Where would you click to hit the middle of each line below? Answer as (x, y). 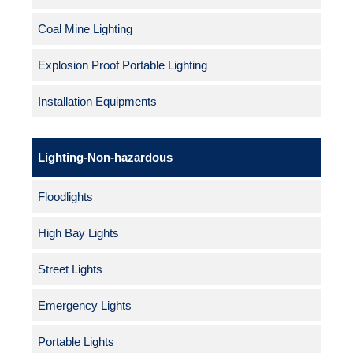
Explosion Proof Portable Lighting (123, 65)
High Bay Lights (78, 233)
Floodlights (65, 197)
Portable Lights (76, 342)
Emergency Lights (85, 306)
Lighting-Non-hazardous (105, 158)
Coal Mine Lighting (85, 29)
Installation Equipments (97, 102)
